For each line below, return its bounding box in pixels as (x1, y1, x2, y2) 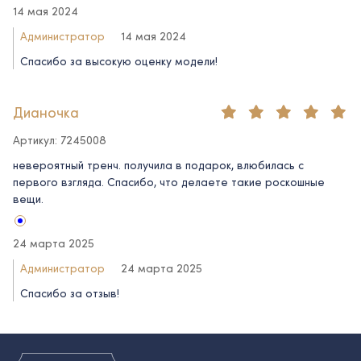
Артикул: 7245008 (13, 131, 106, 147)
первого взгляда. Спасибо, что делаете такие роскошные (13, 173, 325, 189)
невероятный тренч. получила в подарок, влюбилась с (13, 156, 304, 172)
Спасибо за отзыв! (20, 284, 119, 301)
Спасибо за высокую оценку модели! (20, 52, 218, 68)
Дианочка (13, 102, 79, 122)
